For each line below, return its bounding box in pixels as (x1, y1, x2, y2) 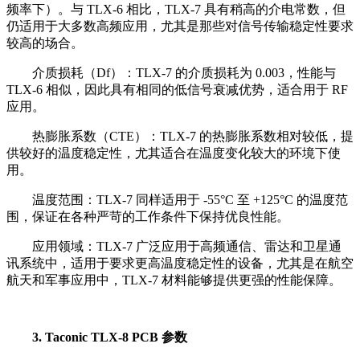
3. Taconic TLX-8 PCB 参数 (32, 329, 187, 344)
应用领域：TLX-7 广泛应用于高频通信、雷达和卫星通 (32, 239, 342, 253)
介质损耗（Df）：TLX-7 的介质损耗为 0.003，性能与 (32, 65, 336, 80)
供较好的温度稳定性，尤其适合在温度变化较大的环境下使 (6, 145, 341, 160)
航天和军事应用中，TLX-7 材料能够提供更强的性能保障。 (6, 272, 342, 287)
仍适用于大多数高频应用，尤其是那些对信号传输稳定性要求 (6, 18, 354, 33)
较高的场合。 (6, 35, 84, 50)
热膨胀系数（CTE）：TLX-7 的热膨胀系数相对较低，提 (32, 129, 354, 143)
